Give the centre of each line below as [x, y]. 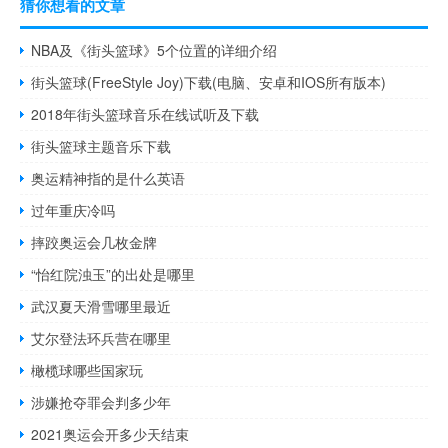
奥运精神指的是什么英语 [108, 177]
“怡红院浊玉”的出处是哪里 [113, 273]
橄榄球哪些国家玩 [87, 369]
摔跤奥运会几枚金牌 [94, 241]
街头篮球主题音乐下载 [101, 145]
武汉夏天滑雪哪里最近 [101, 305]
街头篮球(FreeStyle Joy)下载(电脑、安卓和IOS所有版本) [209, 81]
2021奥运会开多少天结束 [110, 433]
